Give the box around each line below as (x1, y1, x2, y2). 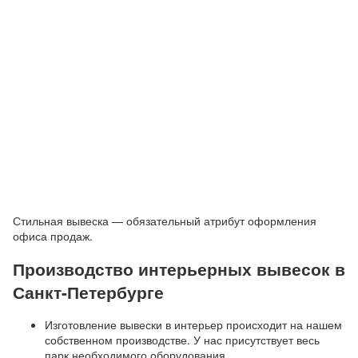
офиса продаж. (13, 227, 93, 244)
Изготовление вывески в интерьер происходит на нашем (45, 316, 342, 333)
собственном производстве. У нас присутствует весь (45, 332, 320, 348)
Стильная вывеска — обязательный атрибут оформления (13, 212, 316, 229)
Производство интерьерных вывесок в (13, 256, 345, 280)
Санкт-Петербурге (13, 279, 164, 304)
